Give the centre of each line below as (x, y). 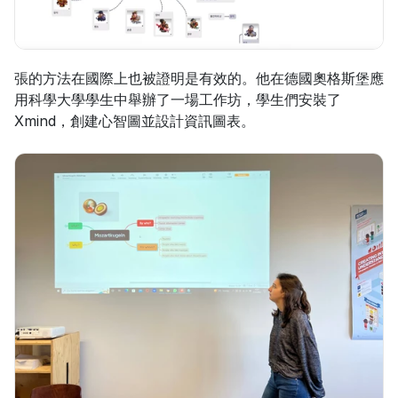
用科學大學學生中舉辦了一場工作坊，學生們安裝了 (178, 99)
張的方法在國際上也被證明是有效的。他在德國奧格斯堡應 (199, 78)
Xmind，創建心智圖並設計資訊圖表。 (135, 120)
